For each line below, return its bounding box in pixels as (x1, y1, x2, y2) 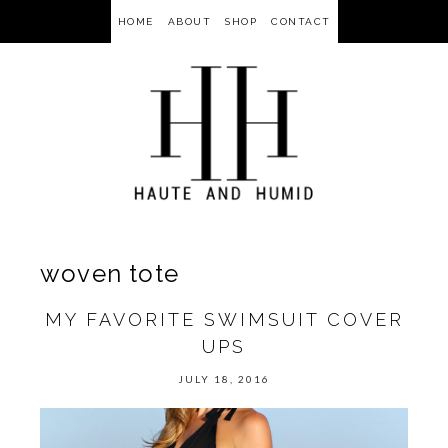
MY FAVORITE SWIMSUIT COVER (44, 309, 404, 330)
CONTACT (271, 16, 331, 27)
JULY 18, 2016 (178, 373, 270, 385)
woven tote (40, 259, 179, 288)
